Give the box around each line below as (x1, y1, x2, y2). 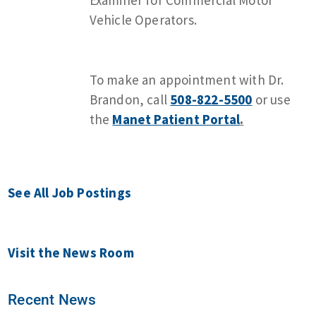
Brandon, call (89, 90, 171, 108)
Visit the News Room (8, 243, 134, 261)
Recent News (8, 290, 97, 308)
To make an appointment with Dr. (89, 71, 284, 88)
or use (252, 90, 291, 108)
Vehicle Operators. (89, 11, 197, 28)
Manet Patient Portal (112, 110, 241, 128)
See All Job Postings (8, 183, 132, 201)
